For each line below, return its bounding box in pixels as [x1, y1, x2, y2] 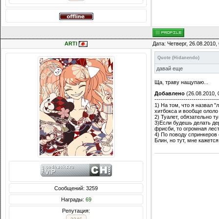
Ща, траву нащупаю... [154, 79, 208, 86]
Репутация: [62, 208, 90, 214]
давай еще [156, 66, 183, 72]
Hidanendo [174, 55, 198, 61]
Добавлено [154, 90, 185, 97]
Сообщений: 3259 [54, 185, 98, 192]
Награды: [61, 197, 86, 203]
